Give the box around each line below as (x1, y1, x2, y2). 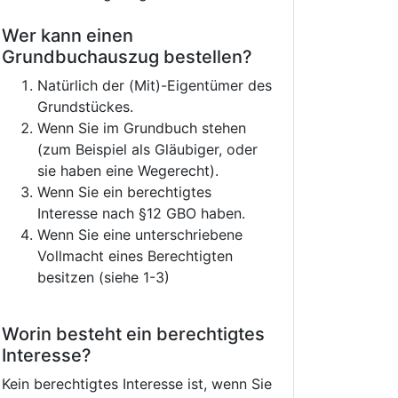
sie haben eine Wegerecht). (37, 162, 219, 179)
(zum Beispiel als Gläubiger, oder (37, 140, 258, 158)
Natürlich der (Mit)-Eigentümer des (37, 76, 272, 94)
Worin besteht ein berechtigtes (2, 323, 265, 345)
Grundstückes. (37, 98, 133, 115)
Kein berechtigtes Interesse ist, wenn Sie (2, 375, 272, 393)
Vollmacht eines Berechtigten (37, 247, 233, 265)
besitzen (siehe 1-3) (37, 268, 170, 286)
